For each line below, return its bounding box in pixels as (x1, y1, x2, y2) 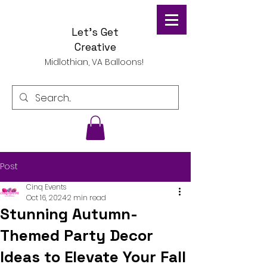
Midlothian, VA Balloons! (45, 56, 146, 68)
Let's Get (72, 25, 119, 39)
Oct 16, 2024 (26, 192, 66, 203)
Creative (74, 40, 116, 54)
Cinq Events (26, 181, 66, 192)
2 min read (67, 192, 106, 203)
